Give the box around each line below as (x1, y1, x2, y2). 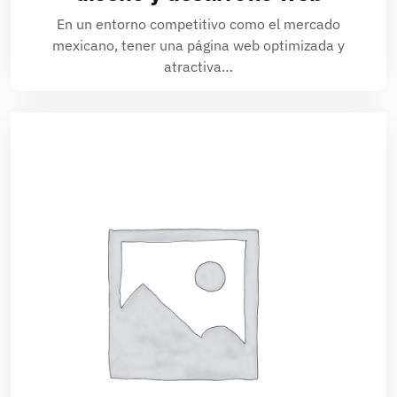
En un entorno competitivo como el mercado (57, 15, 340, 33)
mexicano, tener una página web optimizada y (52, 36, 345, 54)
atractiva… (164, 58, 233, 75)
